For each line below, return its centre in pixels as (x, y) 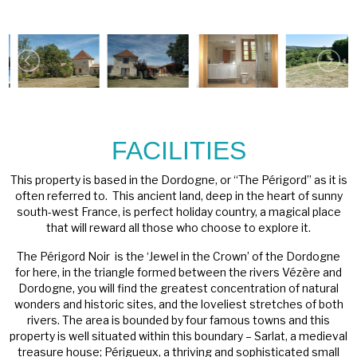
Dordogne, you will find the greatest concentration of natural (178, 288)
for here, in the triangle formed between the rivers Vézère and (178, 273)
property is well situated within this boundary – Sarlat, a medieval (178, 336)
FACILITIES (178, 151)
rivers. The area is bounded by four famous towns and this (178, 320)
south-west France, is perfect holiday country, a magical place (178, 212)
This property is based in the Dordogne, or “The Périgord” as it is (178, 180)
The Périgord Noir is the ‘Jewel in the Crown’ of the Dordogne (178, 257)
